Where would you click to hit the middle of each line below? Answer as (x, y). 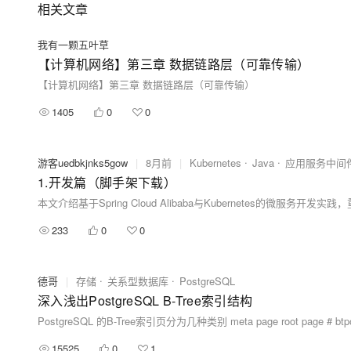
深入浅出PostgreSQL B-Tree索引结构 (145, 300)
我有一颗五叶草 (73, 44)
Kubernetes (215, 163)
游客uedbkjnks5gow (83, 163)
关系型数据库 (138, 281)
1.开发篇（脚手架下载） (107, 182)
